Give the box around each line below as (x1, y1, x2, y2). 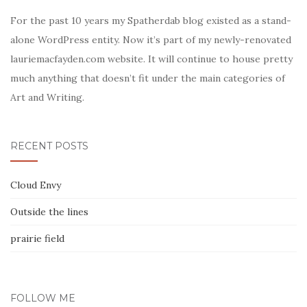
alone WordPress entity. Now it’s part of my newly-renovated (10, 34, 291, 46)
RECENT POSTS (10, 140, 88, 152)
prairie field (10, 232, 64, 245)
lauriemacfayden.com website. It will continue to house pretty (10, 53, 293, 65)
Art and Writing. (10, 91, 84, 103)
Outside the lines (10, 206, 88, 218)
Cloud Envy (10, 179, 61, 191)
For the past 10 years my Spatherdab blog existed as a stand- (10, 14, 291, 27)
